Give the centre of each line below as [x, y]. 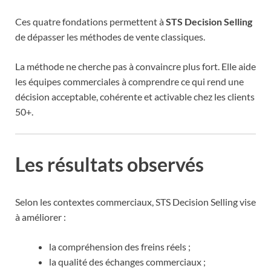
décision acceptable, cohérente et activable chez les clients [135, 97]
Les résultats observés [109, 164]
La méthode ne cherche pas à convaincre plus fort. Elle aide [135, 67]
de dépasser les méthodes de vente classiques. [110, 37]
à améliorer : [41, 217]
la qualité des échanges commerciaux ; [127, 261]
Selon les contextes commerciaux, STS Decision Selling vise [135, 201]
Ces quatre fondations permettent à [90, 22]
